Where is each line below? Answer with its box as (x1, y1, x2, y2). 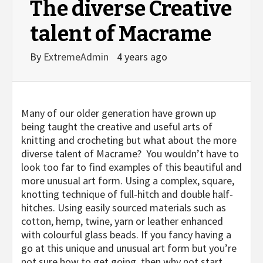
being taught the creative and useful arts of (21, 120, 213, 134)
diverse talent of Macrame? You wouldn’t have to (21, 147, 239, 161)
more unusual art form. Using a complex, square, (21, 174, 234, 188)
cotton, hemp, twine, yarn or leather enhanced (21, 214, 223, 228)
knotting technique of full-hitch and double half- (21, 187, 233, 201)
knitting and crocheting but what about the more (21, 133, 237, 147)
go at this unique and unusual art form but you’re (21, 241, 237, 255)
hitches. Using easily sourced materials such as (21, 201, 226, 215)
